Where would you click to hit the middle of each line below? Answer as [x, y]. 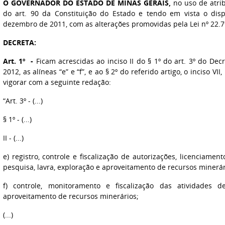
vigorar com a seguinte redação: [57, 82]
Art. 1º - [18, 61]
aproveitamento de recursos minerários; [71, 196]
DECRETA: [19, 42]
